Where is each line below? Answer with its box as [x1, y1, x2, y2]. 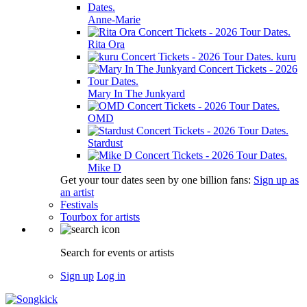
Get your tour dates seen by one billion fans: [60, 174, 254, 186]
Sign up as [254, 174, 299, 186]
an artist [60, 186, 94, 198]
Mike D [88, 162, 121, 173]
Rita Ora [88, 38, 125, 50]
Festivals [60, 199, 98, 210]
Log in [97, 270, 125, 282]
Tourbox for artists [60, 211, 140, 223]
